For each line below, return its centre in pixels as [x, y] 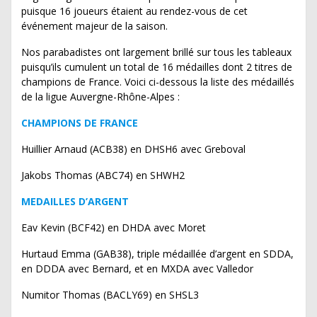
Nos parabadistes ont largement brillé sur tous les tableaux [156, 52]
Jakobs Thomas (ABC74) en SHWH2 [103, 175]
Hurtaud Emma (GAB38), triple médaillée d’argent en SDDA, [157, 253]
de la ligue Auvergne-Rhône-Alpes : [100, 96]
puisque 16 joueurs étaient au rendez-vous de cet [134, 11]
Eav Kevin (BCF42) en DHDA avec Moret [114, 227]
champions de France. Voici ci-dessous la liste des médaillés [158, 81]
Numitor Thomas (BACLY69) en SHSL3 [110, 294]
